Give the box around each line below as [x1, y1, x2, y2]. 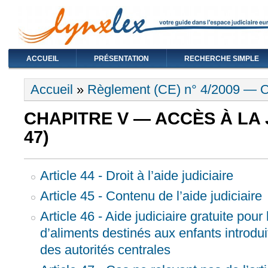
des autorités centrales [39, 242, 170, 258]
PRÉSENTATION [94, 54, 149, 63]
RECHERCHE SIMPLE [184, 54, 259, 63]
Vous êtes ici [24, 78, 97, 91]
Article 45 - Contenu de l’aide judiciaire [39, 188, 262, 204]
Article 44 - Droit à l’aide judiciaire [39, 168, 233, 184]
